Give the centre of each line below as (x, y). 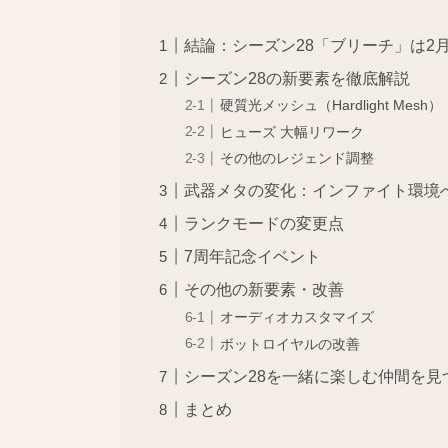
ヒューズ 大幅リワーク (292, 131)
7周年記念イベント (253, 257)
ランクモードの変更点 (264, 224)
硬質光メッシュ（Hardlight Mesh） (331, 105)
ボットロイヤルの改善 (290, 343)
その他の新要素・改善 (264, 290)
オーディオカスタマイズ (297, 316)
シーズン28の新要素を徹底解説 (297, 78)
